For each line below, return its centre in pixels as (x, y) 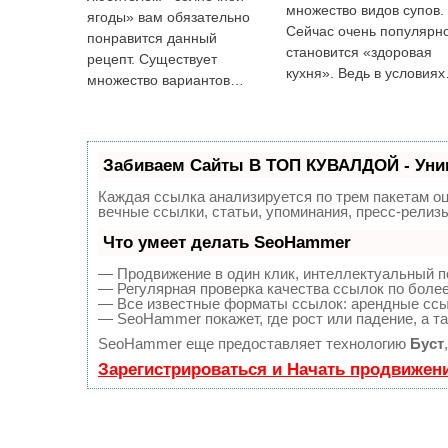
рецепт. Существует (152, 59)
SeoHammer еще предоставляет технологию (254, 343)
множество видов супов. (364, 10)
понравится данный (152, 38)
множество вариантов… (165, 80)
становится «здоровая (358, 52)
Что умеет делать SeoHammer (227, 242)
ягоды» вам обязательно (168, 17)
